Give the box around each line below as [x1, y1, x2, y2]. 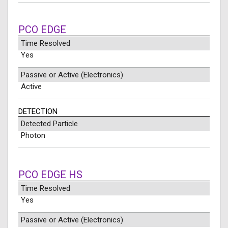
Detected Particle [21, 119, 78, 128]
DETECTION [18, 107, 58, 116]
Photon [21, 131, 45, 140]
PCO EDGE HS [18, 168, 82, 181]
